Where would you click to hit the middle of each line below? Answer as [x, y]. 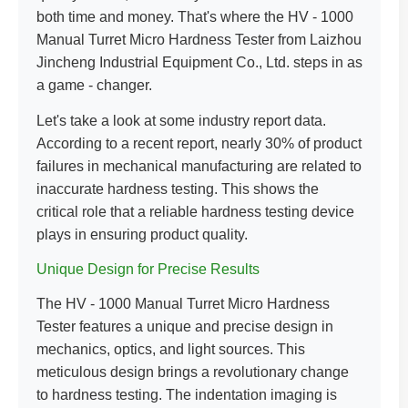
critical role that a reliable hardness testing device [195, 212]
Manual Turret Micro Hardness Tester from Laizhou [199, 40]
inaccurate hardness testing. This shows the [178, 189]
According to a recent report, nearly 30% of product [199, 143]
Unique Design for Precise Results [148, 269]
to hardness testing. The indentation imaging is [187, 395]
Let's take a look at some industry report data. [181, 121]
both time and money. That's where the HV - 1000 [195, 17]
